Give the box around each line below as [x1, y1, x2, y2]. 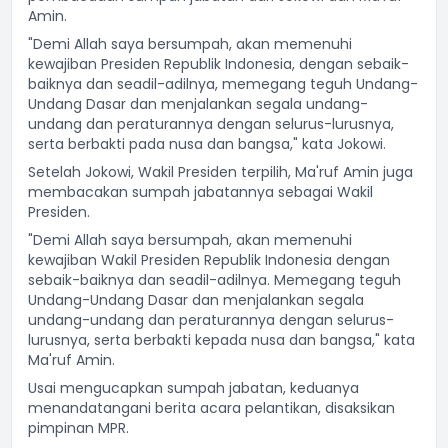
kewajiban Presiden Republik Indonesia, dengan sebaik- [28, 54, 409, 74]
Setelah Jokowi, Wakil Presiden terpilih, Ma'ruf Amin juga [28, 162, 413, 182]
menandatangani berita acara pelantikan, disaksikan [28, 398, 395, 418]
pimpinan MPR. [28, 418, 129, 438]
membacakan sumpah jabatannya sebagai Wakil [28, 182, 373, 202]
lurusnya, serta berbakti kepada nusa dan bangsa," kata [28, 330, 415, 350]
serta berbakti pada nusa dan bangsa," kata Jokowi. [28, 134, 386, 154]
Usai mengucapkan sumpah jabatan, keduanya [28, 378, 359, 398]
